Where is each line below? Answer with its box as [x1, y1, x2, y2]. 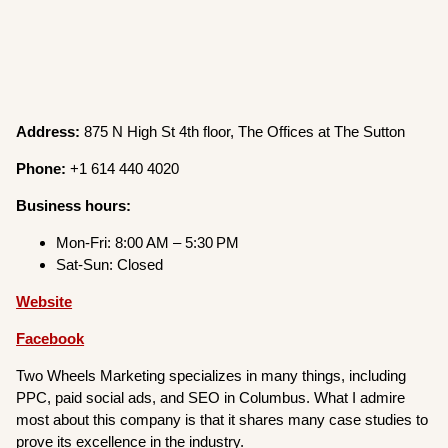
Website [16, 293, 73, 311]
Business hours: [16, 197, 132, 215]
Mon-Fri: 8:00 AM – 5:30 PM [56, 234, 240, 252]
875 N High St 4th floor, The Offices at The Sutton [80, 123, 406, 141]
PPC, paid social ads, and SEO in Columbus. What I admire [16, 389, 406, 407]
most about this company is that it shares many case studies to [16, 411, 429, 429]
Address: [16, 123, 81, 141]
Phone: [16, 160, 67, 178]
